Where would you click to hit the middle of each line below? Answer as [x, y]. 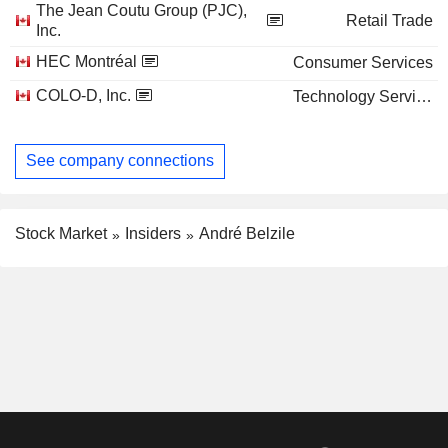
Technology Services [424, 96]
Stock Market [61, 233]
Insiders [153, 233]
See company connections [120, 161]
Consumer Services [363, 62]
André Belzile [247, 233]
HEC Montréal [86, 61]
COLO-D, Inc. [83, 95]
